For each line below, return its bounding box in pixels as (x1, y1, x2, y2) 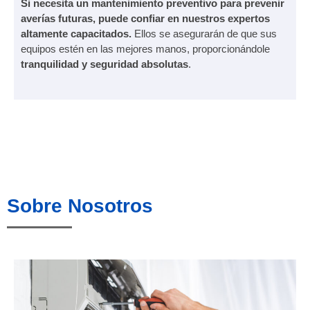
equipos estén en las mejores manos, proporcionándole (21, 43, 270, 55)
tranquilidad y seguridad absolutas (21, 58, 188, 71)
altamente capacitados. (21, 28, 131, 40)
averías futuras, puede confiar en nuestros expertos (21, 12, 270, 25)
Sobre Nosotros (7, 195, 153, 217)
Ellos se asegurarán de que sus (131, 28, 277, 40)
